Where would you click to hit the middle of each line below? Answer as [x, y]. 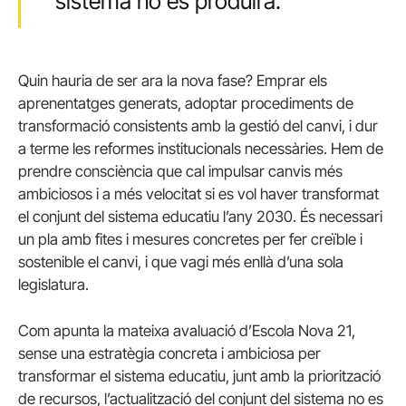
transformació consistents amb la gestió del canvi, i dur [198, 126]
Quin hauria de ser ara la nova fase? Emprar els [173, 81]
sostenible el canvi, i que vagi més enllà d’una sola [181, 262]
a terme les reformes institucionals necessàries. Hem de [201, 149]
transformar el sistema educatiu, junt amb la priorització [199, 377]
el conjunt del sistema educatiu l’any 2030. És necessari [200, 217]
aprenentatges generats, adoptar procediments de [186, 104]
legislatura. [53, 285]
